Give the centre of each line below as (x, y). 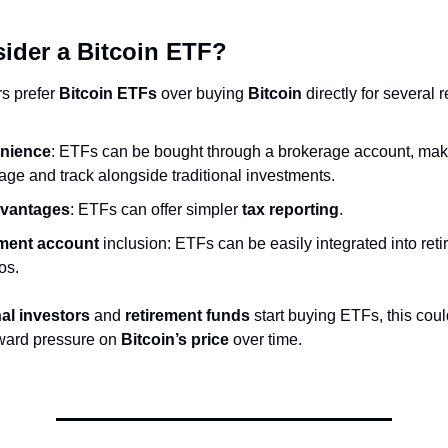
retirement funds (187, 315)
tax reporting (290, 209)
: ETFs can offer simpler (156, 209)
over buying (202, 93)
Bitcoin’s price (175, 339)
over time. (265, 339)
